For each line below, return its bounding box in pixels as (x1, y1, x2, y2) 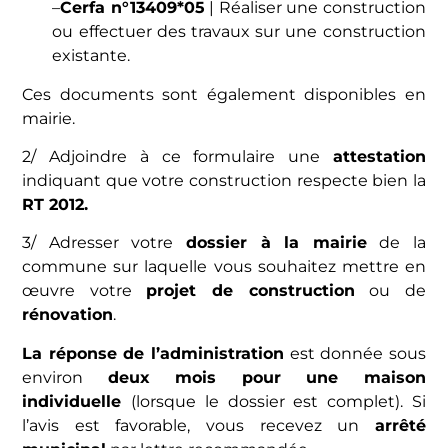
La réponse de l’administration (22, 343, 284, 363)
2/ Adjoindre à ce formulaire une (22, 146, 333, 166)
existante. (52, 46, 131, 66)
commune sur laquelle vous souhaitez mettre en (22, 257, 426, 277)
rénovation (22, 305, 114, 325)
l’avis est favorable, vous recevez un (22, 415, 375, 435)
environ (22, 367, 108, 387)
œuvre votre (22, 281, 147, 301)
